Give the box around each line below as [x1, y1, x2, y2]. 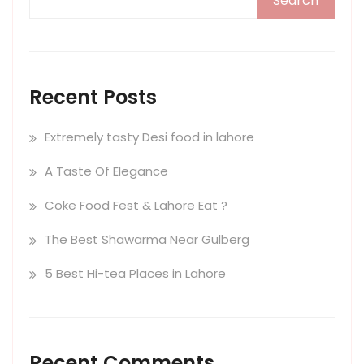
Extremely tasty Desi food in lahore [45, 128, 254, 145]
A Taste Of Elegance [45, 162, 168, 180]
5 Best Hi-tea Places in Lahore [45, 265, 226, 282]
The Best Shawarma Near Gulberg [45, 231, 249, 248]
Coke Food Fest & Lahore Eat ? [45, 197, 227, 214]
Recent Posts [29, 84, 157, 110]
